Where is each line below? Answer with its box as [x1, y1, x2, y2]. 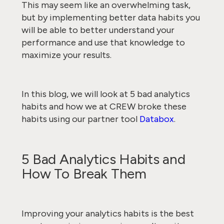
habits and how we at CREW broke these [21, 101, 186, 112]
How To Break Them [21, 165, 146, 182]
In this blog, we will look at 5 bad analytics [21, 88, 190, 99]
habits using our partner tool [21, 113, 139, 124]
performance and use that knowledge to [21, 37, 185, 48]
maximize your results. [21, 49, 113, 60]
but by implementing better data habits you [21, 12, 200, 23]
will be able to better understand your [21, 24, 174, 35]
